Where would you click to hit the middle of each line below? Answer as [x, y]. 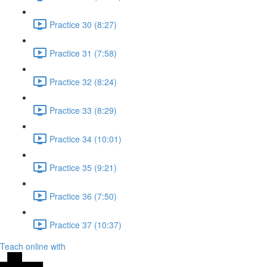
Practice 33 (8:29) [83, 110]
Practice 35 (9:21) [83, 167]
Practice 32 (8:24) [83, 81]
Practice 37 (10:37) [86, 224]
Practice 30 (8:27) [83, 24]
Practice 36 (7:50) [83, 196]
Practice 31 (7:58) [83, 53]
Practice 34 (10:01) [86, 139]
